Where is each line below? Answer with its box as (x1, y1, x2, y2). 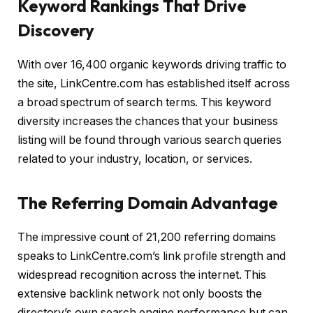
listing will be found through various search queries (17, 133, 282, 147)
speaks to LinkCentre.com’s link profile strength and (17, 249, 286, 263)
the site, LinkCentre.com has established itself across (17, 76, 290, 90)
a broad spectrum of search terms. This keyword (17, 95, 272, 109)
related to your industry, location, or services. (17, 152, 253, 166)
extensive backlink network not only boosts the (17, 286, 263, 300)
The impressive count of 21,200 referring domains (17, 230, 277, 244)
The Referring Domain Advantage (17, 191, 278, 213)
